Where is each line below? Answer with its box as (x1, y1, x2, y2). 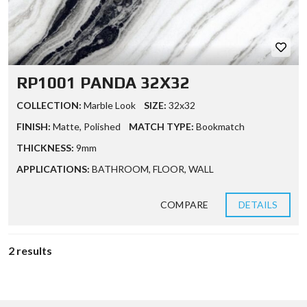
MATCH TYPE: (129, 121, 194, 132)
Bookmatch (196, 121, 245, 132)
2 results (8, 244, 52, 257)
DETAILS (238, 199, 278, 210)
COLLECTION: (16, 99, 82, 111)
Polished (84, 121, 121, 132)
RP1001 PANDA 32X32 (16, 73, 190, 92)
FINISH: (16, 121, 51, 132)
